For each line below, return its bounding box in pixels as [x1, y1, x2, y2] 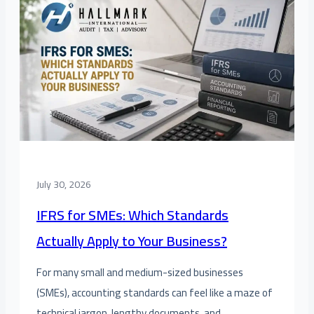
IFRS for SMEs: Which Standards [36, 202, 228, 228]
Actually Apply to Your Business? [36, 228, 227, 254]
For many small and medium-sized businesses [36, 262, 243, 283]
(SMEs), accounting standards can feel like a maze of [36, 282, 273, 303]
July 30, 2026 [36, 175, 91, 194]
